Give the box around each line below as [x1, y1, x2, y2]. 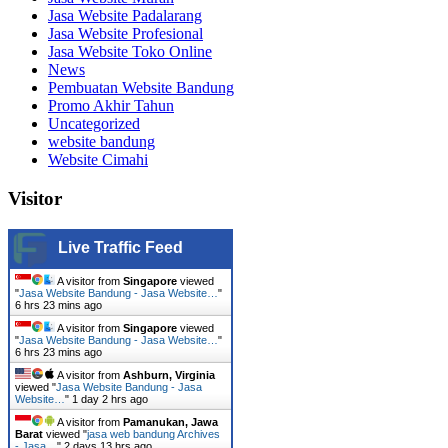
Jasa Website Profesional [48, 25, 203, 43]
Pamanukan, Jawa [123, 415, 218, 428]
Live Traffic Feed [58, 238, 183, 256]
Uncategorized [48, 115, 140, 133]
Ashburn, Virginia [123, 368, 215, 381]
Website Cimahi [48, 151, 148, 169]
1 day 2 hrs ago [72, 392, 148, 405]
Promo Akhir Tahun [48, 97, 174, 115]
